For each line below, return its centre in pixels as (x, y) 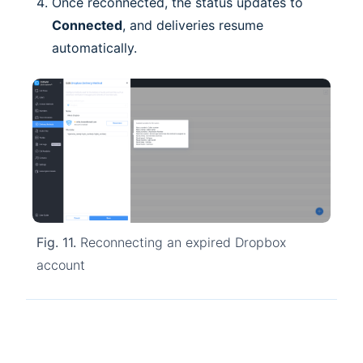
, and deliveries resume (193, 26)
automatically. (94, 48)
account (60, 265)
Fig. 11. (56, 242)
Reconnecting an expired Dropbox (181, 242)
